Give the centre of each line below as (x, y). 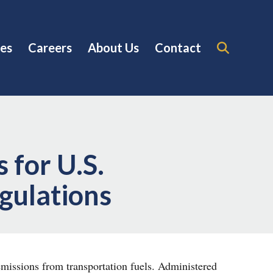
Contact (178, 48)
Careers (50, 48)
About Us (113, 48)
